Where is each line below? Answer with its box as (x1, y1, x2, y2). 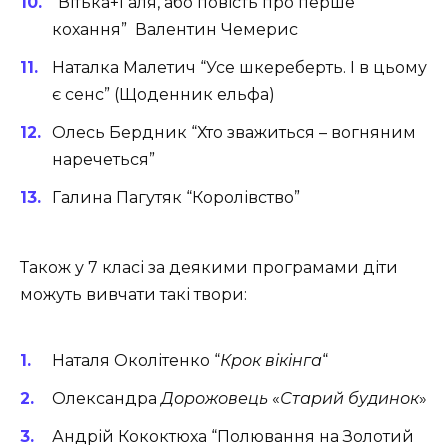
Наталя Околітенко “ (52, 350, 220, 370)
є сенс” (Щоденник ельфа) (52, 84, 275, 104)
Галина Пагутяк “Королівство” (52, 188, 300, 208)
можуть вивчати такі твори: (20, 285, 247, 305)
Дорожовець (161, 388, 268, 408)
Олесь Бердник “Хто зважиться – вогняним (52, 122, 416, 142)
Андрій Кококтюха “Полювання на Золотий (52, 427, 414, 446)
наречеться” (52, 149, 155, 169)
